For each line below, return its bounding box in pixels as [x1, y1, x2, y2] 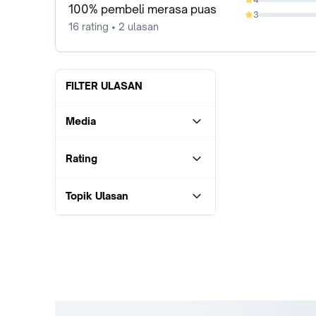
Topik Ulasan [66, 189, 128, 202]
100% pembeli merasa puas [68, 1, 217, 16]
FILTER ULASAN [66, 79, 142, 92]
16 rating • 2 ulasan [68, 20, 159, 32]
